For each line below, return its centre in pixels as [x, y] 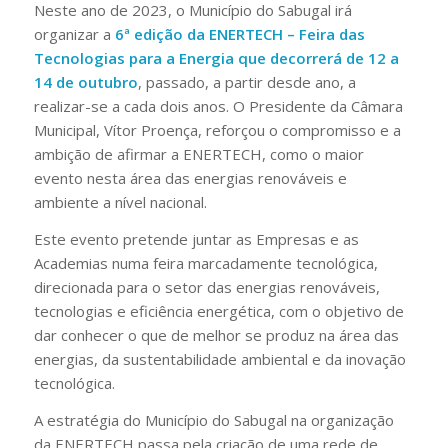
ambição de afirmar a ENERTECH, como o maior [198, 154]
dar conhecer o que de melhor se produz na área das [216, 334]
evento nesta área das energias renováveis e [190, 178]
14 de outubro [85, 82]
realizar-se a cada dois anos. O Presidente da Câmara [218, 106]
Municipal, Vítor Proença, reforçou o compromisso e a [217, 130]
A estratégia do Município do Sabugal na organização [213, 419]
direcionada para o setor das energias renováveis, [206, 286]
